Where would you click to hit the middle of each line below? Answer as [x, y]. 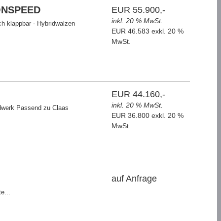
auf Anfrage [134, 179]
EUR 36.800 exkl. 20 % [148, 115]
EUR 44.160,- [139, 94]
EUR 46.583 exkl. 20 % [148, 31]
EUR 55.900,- [139, 10]
